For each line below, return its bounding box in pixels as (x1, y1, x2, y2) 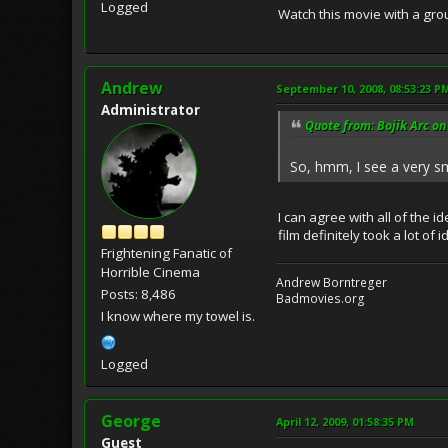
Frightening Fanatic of (101, 243, 232, 262)
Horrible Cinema (101, 262, 200, 281)
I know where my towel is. (101, 306, 255, 325)
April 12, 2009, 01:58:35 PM (276, 413, 414, 429)
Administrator (101, 100, 200, 119)
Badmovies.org (276, 289, 365, 307)
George (101, 409, 161, 432)
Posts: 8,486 (101, 284, 176, 303)
